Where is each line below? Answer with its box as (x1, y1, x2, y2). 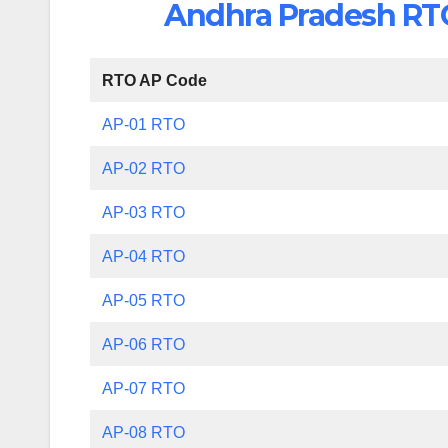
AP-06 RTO (102, 335, 186, 353)
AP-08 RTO (102, 423, 186, 441)
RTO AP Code (102, 71, 208, 89)
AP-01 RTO (102, 115, 186, 133)
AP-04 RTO (102, 247, 186, 265)
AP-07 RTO (102, 379, 186, 397)
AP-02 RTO (102, 159, 186, 177)
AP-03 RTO (102, 203, 186, 221)
